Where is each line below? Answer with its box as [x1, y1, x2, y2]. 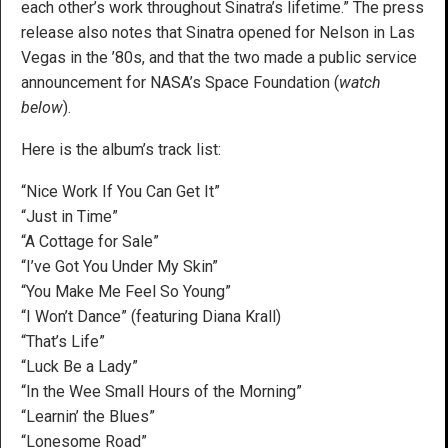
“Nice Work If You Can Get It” [21, 181, 220, 201]
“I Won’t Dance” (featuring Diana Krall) [21, 306, 281, 326]
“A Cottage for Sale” [21, 231, 159, 251]
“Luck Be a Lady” [21, 356, 138, 376]
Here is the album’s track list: [21, 139, 221, 159]
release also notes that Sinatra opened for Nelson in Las [21, 22, 415, 42]
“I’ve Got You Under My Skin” [21, 256, 218, 276]
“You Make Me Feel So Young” [21, 281, 231, 301]
